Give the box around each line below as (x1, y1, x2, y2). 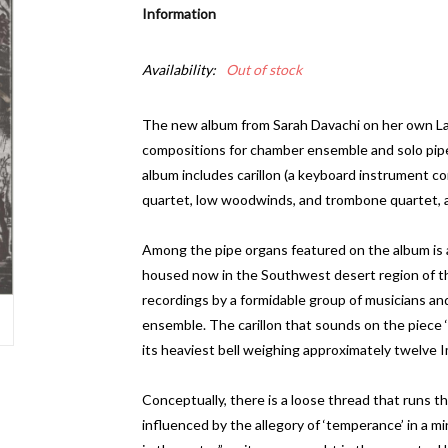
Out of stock (225, 61, 302, 78)
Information (141, 5, 216, 22)
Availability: (141, 61, 216, 78)
